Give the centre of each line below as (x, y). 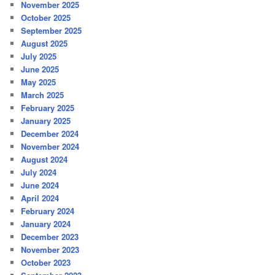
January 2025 (46, 120)
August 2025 (45, 43)
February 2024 (48, 211)
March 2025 (43, 95)
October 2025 (46, 17)
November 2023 (50, 249)
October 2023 (46, 262)
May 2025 (39, 82)
